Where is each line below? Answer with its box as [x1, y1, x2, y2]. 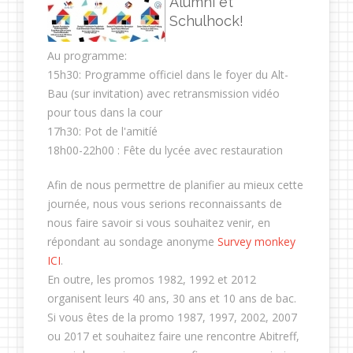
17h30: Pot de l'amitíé [47, 124, 158, 139]
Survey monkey [217, 234, 295, 249]
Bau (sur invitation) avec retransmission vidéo [47, 86, 280, 101]
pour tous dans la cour [47, 105, 162, 120]
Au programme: [47, 48, 127, 63]
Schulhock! [169, 13, 243, 29]
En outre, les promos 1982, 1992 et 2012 [47, 272, 256, 287]
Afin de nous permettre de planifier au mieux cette [47, 177, 303, 192]
